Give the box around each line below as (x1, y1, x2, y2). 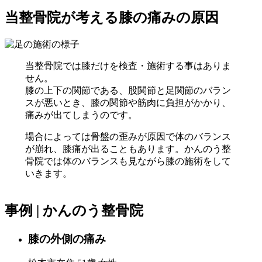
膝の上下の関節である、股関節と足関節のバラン (25, 85, 231, 95)
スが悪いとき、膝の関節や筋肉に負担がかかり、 (25, 97, 231, 108)
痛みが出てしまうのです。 (25, 109, 137, 120)
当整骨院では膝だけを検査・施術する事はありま (25, 60, 231, 71)
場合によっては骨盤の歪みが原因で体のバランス (25, 131, 231, 142)
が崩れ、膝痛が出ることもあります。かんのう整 (25, 143, 231, 154)
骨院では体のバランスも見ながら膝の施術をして (25, 156, 231, 166)
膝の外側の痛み (28, 232, 106, 245)
